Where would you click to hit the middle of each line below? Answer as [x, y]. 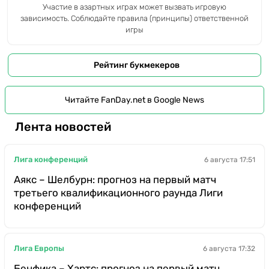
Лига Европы [39, 249]
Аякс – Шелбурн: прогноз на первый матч [115, 179]
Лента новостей [63, 127]
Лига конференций [51, 160]
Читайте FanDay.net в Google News [134, 100]
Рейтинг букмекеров [137, 65]
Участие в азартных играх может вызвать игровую [134, 7]
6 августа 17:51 [230, 159]
